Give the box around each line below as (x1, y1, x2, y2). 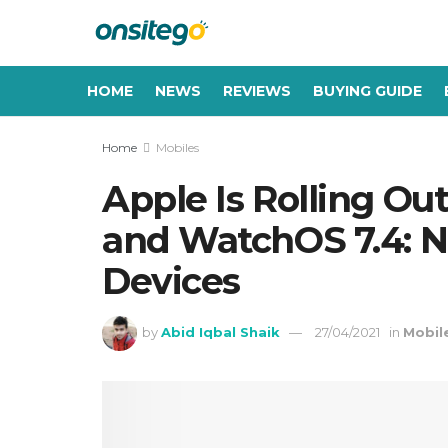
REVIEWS (223, 82, 291, 100)
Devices (102, 259, 240, 303)
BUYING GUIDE (313, 82, 422, 100)
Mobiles (156, 140, 199, 155)
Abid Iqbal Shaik (161, 324, 281, 341)
